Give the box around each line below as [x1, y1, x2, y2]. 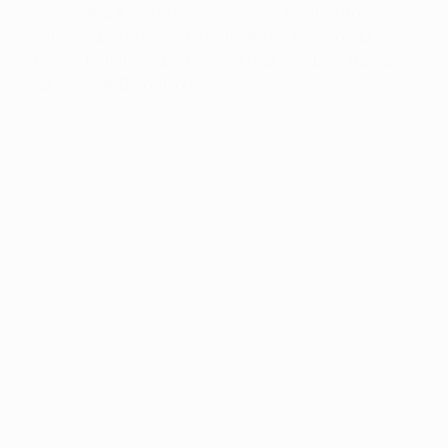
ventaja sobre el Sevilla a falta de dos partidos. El [24, 24, 372, 47]
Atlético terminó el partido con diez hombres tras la [24, 48, 393, 71]
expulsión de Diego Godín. [24, 72, 211, 95]
